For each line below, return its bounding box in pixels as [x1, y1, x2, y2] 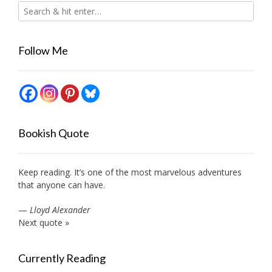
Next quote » [18, 216, 69, 228]
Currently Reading [18, 251, 106, 265]
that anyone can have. [18, 178, 105, 191]
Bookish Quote [18, 126, 89, 140]
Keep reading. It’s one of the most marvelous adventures [18, 166, 242, 178]
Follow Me [18, 43, 68, 57]
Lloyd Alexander [30, 203, 90, 216]
